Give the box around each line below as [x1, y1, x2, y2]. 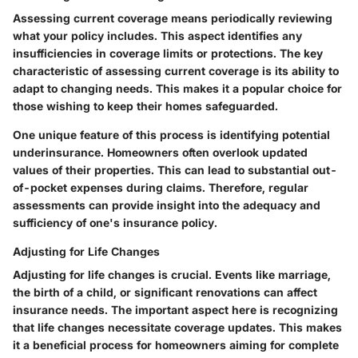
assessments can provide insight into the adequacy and [13, 197, 320, 212]
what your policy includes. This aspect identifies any [13, 28, 302, 42]
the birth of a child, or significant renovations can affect [13, 284, 317, 299]
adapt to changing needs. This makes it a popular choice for [13, 81, 342, 95]
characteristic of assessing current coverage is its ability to [13, 63, 339, 78]
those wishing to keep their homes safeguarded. [13, 98, 278, 113]
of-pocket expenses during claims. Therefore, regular [13, 180, 308, 194]
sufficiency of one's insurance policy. [13, 215, 217, 229]
